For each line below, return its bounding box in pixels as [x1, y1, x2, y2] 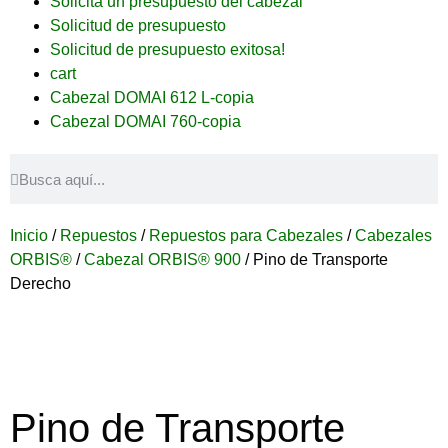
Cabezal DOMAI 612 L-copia [50, 89, 254, 106]
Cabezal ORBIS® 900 [84, 251, 241, 268]
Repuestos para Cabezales [149, 227, 343, 244]
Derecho [10, 275, 71, 292]
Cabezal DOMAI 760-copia [50, 113, 241, 130]
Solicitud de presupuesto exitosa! [50, 41, 285, 58]
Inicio [10, 227, 48, 244]
